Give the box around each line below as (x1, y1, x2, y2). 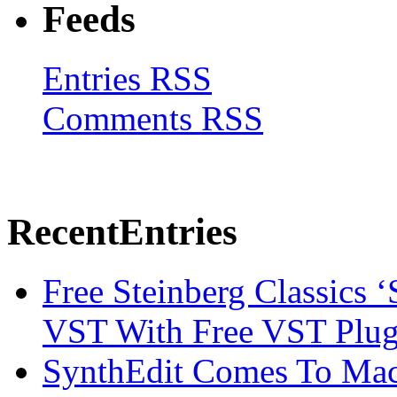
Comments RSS (43, 98, 263, 137)
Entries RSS (43, 58, 212, 97)
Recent (7, 210, 119, 253)
